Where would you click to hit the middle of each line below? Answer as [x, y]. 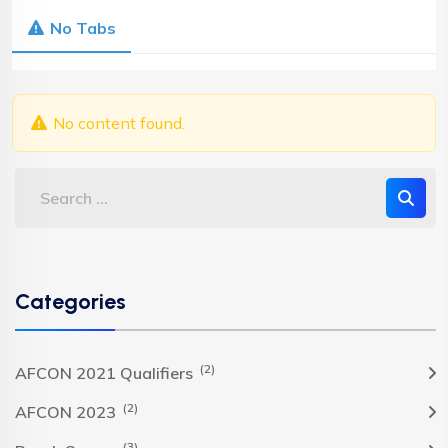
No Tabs [83, 28]
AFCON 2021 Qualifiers [106, 373]
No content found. [117, 123]
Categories [70, 301]
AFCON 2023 [67, 412]
